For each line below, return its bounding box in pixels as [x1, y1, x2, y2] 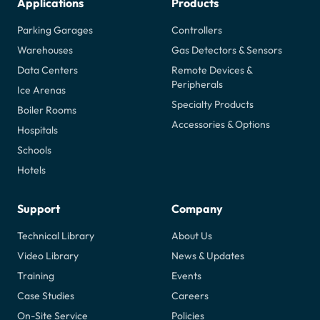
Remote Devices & [171, 63, 252, 76]
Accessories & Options [171, 117, 270, 131]
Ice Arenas [17, 83, 66, 96]
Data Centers [17, 63, 78, 76]
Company [171, 201, 223, 216]
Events [171, 269, 201, 282]
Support [17, 201, 60, 216]
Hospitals [17, 123, 58, 136]
